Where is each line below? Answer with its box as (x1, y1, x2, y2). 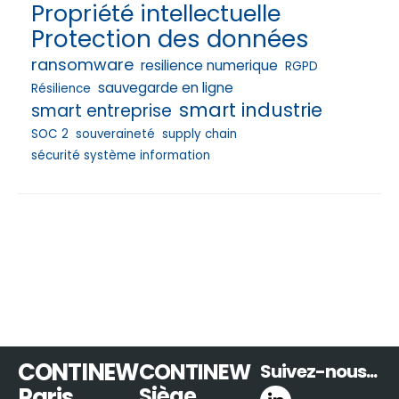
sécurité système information (30, 146, 210, 164)
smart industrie (178, 96, 322, 123)
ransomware (30, 53, 134, 76)
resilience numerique (140, 55, 278, 75)
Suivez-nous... (260, 358, 377, 384)
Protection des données (30, 22, 309, 55)
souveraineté (75, 125, 155, 142)
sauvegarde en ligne (97, 77, 233, 97)
